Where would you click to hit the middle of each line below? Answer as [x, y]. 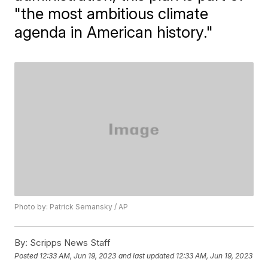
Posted [27, 255]
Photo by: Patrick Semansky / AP [71, 207]
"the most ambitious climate [112, 13]
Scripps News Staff [69, 243]
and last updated [147, 255]
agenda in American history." [114, 32]
